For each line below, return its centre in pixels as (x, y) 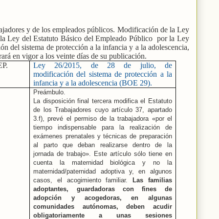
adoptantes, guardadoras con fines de (103, 189)
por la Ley (173, 38)
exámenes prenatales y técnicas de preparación (103, 136)
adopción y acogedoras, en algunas (103, 197)
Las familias (152, 180)
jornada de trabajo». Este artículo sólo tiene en (103, 153)
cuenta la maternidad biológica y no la (103, 162)
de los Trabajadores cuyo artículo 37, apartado (103, 109)
